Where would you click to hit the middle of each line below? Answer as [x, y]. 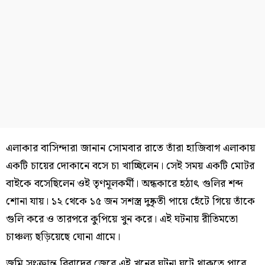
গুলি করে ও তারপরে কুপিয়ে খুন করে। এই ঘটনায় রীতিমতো [122, 219]
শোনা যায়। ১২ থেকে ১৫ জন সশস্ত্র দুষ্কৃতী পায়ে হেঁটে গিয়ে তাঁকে [130, 201]
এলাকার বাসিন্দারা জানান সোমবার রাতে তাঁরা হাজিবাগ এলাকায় [130, 148]
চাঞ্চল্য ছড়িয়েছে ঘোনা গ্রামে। [63, 237]
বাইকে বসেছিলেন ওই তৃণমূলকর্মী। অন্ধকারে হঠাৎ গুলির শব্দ [125, 183]
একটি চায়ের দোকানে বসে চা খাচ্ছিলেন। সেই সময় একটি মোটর [130, 166]
